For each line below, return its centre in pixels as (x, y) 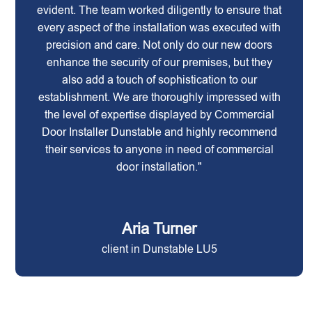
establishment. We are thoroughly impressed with (159, 97)
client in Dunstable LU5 (159, 249)
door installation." (159, 167)
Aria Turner (159, 229)
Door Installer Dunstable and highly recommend (159, 132)
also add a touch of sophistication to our (159, 80)
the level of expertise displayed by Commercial (159, 115)
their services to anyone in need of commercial (159, 149)
